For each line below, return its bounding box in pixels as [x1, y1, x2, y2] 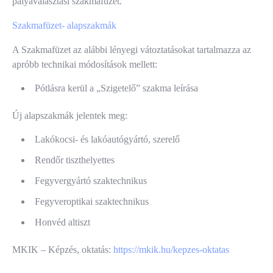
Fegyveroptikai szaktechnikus [35, 196, 149, 207]
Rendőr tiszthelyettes [35, 155, 115, 166]
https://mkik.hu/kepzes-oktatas [113, 244, 229, 255]
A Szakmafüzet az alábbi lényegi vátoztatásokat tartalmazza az [12, 44, 251, 55]
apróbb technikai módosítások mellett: [12, 59, 157, 70]
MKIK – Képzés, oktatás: [12, 244, 113, 255]
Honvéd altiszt [35, 217, 90, 228]
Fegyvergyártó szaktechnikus [35, 175, 147, 186]
